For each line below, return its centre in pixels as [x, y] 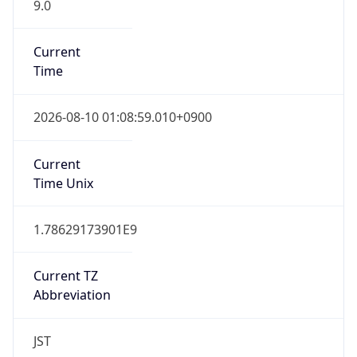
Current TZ [65, 276]
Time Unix [63, 183]
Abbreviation [72, 295]
